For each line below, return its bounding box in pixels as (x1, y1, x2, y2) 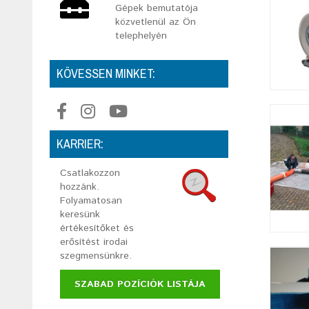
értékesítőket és (60, 221, 134, 236)
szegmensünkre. (60, 249, 132, 263)
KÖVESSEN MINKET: (57, 65, 155, 83)
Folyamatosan (60, 194, 122, 208)
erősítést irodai (60, 235, 128, 250)
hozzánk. (60, 180, 99, 195)
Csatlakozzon (60, 166, 120, 181)
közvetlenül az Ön (114, 15, 196, 30)
